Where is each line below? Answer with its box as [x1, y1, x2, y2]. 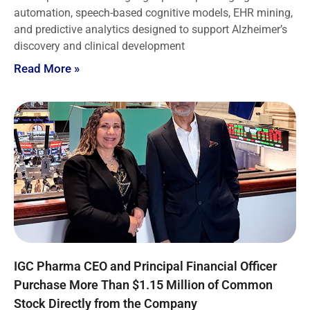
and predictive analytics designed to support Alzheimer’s [14, 23, 287, 37]
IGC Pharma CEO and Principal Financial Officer [14, 259, 277, 274]
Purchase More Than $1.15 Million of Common [14, 277, 273, 293]
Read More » [14, 62, 80, 76]
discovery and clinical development [14, 39, 185, 53]
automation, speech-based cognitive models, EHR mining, [14, 6, 293, 20]
